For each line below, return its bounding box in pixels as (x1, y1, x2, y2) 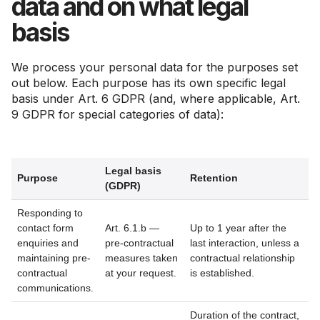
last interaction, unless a (190, 237, 299, 249)
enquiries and (17, 237, 79, 249)
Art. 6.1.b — (105, 222, 159, 234)
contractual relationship (190, 252, 295, 264)
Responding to (17, 207, 83, 219)
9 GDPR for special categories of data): (11, 107, 224, 121)
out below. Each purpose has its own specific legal (11, 76, 286, 90)
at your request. (105, 267, 176, 279)
